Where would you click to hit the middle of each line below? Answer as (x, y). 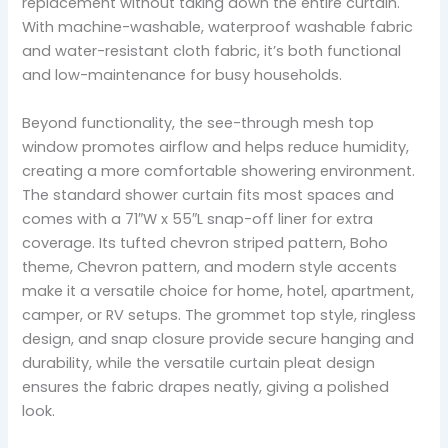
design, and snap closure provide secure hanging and (218, 338)
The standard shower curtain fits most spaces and (208, 194)
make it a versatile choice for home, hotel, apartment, (218, 290)
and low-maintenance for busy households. (182, 75)
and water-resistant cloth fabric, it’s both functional (212, 51)
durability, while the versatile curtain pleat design (199, 362)
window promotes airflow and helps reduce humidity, (216, 146)
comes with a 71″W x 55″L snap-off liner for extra (198, 218)
